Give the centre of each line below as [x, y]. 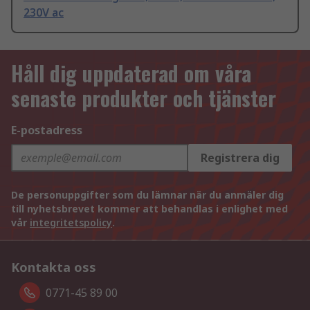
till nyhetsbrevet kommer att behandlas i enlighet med [149, 209]
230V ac [44, 13]
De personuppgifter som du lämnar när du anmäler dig [147, 195]
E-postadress [47, 130]
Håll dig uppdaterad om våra [131, 73]
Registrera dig [240, 158]
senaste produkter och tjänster [144, 98]
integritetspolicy [71, 223]
